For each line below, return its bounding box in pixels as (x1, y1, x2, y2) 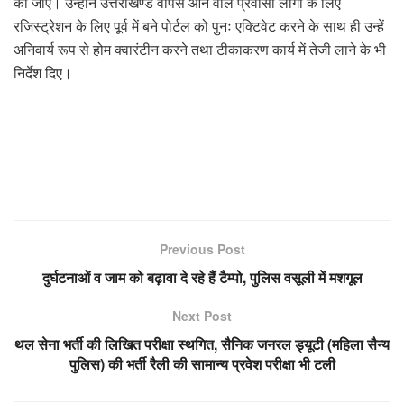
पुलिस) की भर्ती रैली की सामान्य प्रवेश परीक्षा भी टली (69, 353, 335, 375)
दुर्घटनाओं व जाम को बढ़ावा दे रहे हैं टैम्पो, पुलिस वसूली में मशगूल (41, 267, 363, 289)
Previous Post (159, 240, 245, 259)
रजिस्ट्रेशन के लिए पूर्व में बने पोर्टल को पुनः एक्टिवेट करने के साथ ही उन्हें (14, 15, 384, 37)
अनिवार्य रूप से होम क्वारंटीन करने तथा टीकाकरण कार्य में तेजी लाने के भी (14, 39, 386, 60)
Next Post (172, 307, 232, 326)
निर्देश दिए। (14, 62, 72, 84)
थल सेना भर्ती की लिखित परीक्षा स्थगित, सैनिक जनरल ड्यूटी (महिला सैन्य (14, 334, 390, 355)
